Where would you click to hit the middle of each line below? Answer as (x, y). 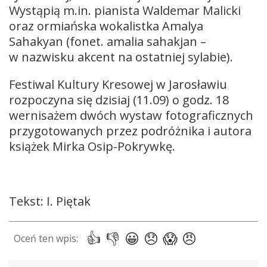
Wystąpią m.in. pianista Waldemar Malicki (125, 10)
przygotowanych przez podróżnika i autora (130, 131)
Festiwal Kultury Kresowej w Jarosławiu (118, 84)
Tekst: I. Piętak (50, 201)
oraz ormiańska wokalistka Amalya (106, 26)
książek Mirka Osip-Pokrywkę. (92, 146)
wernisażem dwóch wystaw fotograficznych (131, 115)
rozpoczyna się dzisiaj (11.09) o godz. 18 (119, 100)
